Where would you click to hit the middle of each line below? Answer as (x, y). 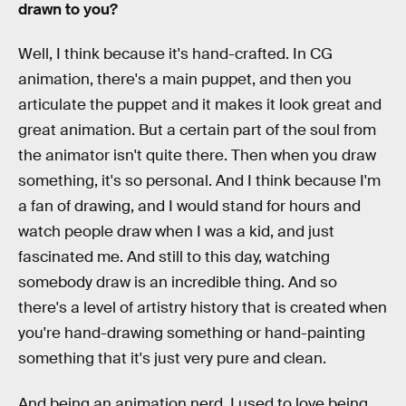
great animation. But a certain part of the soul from (197, 130)
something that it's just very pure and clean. (172, 359)
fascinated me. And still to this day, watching (174, 257)
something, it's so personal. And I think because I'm (199, 181)
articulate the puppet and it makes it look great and (200, 105)
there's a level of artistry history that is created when (203, 308)
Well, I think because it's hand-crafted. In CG (175, 54)
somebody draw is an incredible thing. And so (178, 283)
